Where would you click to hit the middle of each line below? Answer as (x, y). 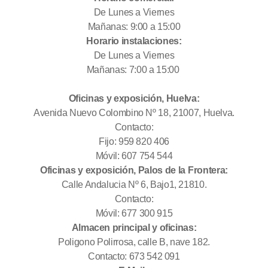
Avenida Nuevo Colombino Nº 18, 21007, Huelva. (134, 113)
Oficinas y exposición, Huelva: (134, 98)
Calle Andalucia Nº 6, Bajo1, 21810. (134, 185)
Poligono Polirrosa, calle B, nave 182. (134, 242)
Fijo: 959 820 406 (134, 141)
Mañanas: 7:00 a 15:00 (133, 70)
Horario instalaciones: (134, 41)
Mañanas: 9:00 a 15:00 (134, 27)
